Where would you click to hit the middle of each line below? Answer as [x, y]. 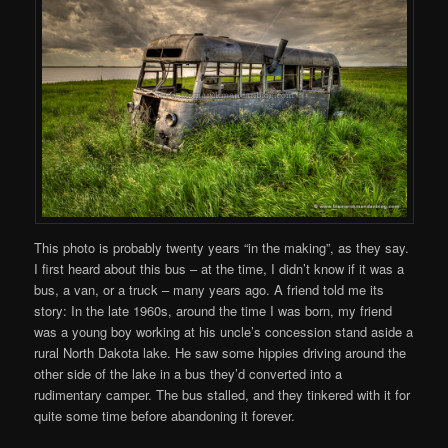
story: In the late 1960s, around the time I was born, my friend [213, 310]
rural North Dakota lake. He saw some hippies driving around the [220, 352]
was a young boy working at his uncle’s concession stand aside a [224, 331]
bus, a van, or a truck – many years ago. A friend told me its [209, 289]
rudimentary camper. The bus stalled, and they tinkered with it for [222, 394]
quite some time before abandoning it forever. [165, 415]
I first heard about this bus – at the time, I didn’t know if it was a [219, 268]
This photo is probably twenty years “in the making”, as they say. [222, 247]
